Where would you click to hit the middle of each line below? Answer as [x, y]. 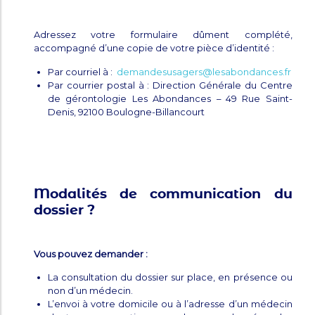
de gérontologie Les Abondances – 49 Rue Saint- [170, 98]
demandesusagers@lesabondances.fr [204, 71]
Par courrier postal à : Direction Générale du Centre [170, 85]
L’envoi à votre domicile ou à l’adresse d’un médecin [170, 304]
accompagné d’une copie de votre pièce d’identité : [154, 48]
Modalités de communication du [163, 194]
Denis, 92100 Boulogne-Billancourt [127, 111]
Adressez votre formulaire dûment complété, [163, 35]
